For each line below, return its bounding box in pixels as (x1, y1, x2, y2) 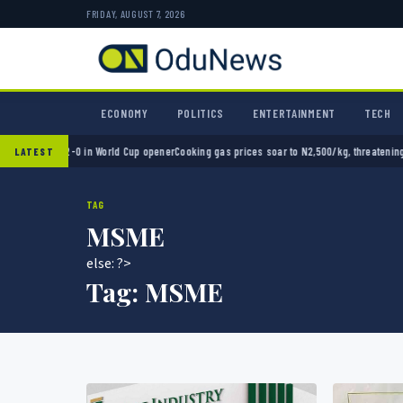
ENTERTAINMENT (253, 106, 336, 121)
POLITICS (176, 106, 225, 121)
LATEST (14, 145, 54, 157)
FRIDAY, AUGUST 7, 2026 (86, 7, 185, 20)
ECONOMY (101, 106, 148, 121)
